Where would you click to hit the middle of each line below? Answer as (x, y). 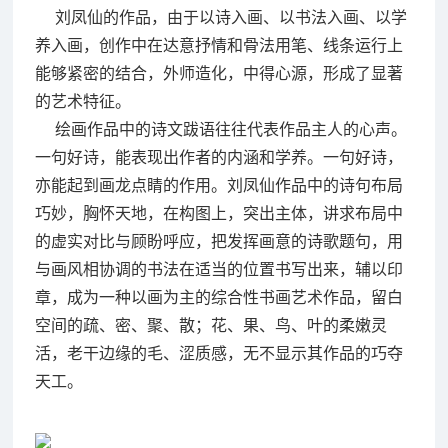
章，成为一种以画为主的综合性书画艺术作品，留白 (218, 296)
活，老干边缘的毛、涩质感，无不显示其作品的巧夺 (218, 352)
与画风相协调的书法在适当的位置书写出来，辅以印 (218, 268)
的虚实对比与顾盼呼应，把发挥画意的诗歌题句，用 (218, 240)
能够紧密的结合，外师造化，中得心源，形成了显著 (218, 72)
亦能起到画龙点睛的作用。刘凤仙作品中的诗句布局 (218, 184)
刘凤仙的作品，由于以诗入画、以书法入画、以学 (220, 16)
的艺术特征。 (82, 100)
